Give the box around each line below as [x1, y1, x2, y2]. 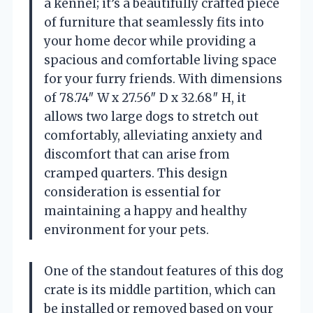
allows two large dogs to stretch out [44, 108, 259, 124]
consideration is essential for [44, 184, 221, 200]
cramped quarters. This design [44, 165, 228, 181]
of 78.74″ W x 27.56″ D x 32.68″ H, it [44, 89, 246, 105]
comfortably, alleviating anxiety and [44, 127, 262, 143]
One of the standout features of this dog [44, 263, 284, 279]
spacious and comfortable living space [44, 52, 277, 68]
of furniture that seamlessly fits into [44, 14, 264, 30]
